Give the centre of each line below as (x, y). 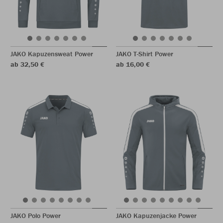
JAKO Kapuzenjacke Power (156, 216)
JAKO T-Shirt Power (145, 54)
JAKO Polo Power (36, 216)
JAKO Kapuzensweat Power (52, 54)
